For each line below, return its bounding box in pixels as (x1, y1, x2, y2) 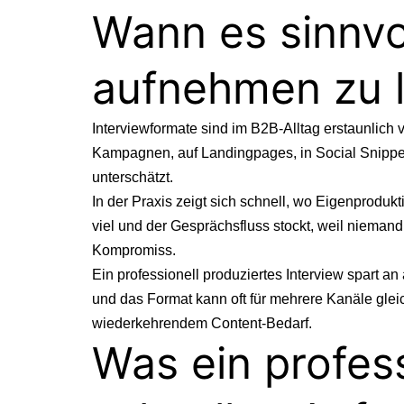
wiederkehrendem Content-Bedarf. (92, 315, 312, 331)
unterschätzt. (92, 169, 173, 185)
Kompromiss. (92, 242, 176, 258)
